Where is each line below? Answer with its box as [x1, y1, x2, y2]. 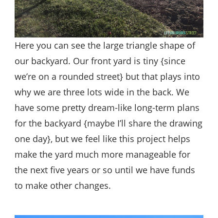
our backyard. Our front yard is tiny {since [15, 54, 185, 67]
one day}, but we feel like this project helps [15, 132, 190, 145]
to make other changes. [15, 179, 111, 191]
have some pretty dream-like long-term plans [15, 101, 200, 113]
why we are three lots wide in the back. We [15, 86, 189, 98]
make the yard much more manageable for [15, 148, 190, 160]
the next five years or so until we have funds [15, 163, 195, 176]
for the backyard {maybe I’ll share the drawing [15, 117, 202, 129]
